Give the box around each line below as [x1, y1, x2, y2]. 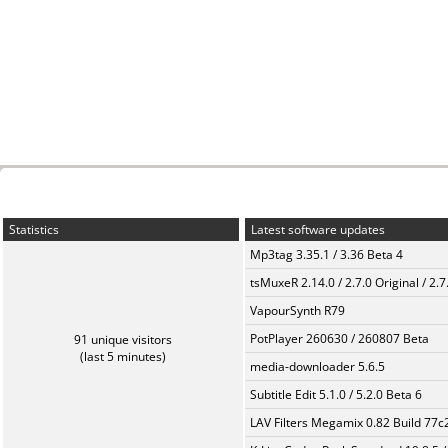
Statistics [6, 221, 59, 238]
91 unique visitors [74, 331, 172, 348]
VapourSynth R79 [250, 302, 345, 319]
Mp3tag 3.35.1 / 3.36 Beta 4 [250, 246, 403, 263]
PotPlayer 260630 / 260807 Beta [250, 330, 429, 347]
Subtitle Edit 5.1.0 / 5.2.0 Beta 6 [250, 386, 422, 403]
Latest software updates [248, 221, 385, 238]
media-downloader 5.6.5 [250, 358, 385, 375]
